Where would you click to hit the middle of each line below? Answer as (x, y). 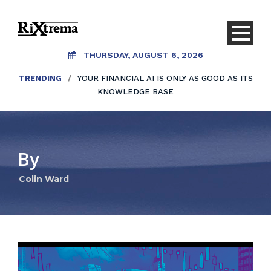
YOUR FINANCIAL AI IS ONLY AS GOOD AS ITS (165, 78)
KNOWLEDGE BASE (135, 92)
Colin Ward (44, 179)
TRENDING (40, 78)
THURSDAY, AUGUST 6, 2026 (143, 55)
